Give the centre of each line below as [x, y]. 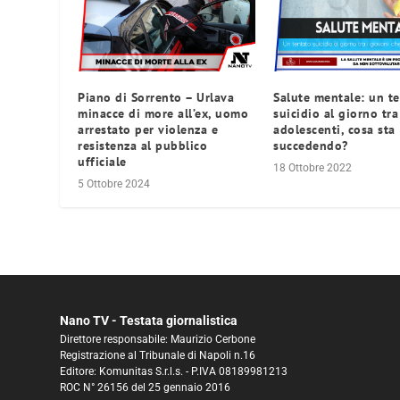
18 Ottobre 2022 [312, 167]
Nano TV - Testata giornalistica [149, 320]
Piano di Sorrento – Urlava [156, 97]
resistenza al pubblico [143, 145]
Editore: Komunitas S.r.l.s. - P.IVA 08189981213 [174, 371]
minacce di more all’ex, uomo [163, 113]
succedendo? [311, 145]
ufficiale [102, 161]
